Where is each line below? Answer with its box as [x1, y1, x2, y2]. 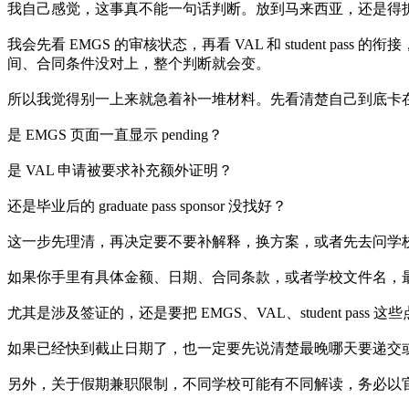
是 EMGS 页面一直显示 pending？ [7, 126, 223, 142]
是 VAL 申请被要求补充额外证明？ [7, 162, 233, 178]
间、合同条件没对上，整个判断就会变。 [7, 55, 270, 71]
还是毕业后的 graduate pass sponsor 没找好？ [7, 197, 287, 214]
